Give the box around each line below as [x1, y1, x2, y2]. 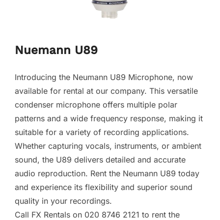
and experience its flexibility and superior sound [15, 182, 192, 192]
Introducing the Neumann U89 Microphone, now [15, 72, 193, 82]
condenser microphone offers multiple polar [15, 100, 177, 110]
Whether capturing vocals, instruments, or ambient [15, 141, 201, 151]
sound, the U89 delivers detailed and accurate [15, 155, 186, 165]
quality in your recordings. [15, 196, 112, 206]
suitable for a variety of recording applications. [15, 127, 189, 137]
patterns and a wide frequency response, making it [15, 113, 203, 124]
